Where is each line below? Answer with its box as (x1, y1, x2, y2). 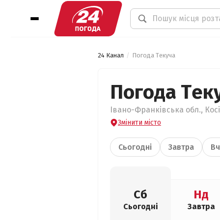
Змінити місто (118, 118, 161, 127)
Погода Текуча (132, 52, 175, 59)
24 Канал (98, 52, 124, 59)
